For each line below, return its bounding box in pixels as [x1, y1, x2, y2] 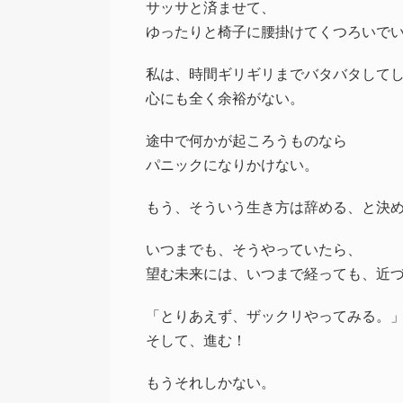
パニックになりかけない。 [146, 157, 318, 173]
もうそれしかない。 [146, 374, 275, 390]
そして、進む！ [146, 332, 246, 348]
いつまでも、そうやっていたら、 [146, 241, 362, 257]
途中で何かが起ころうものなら [146, 132, 347, 148]
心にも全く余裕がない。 [146, 90, 304, 106]
